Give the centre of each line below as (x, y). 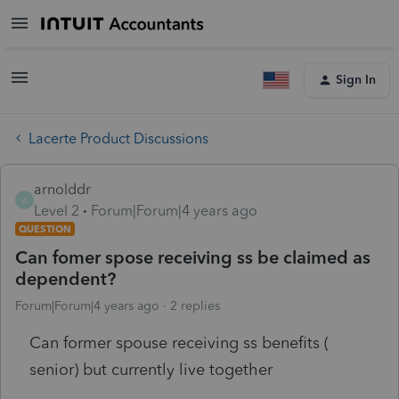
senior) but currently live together (153, 369)
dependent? (65, 278)
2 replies (195, 305)
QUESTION (45, 228)
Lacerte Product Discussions (118, 138)
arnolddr (62, 189)
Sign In (356, 80)
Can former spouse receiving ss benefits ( (179, 342)
